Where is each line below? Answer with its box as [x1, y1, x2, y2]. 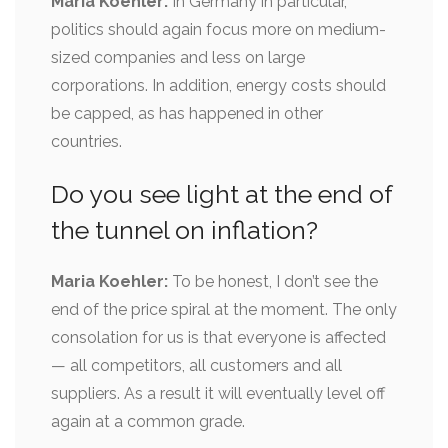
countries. [51, 131, 122, 151]
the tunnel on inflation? [51, 214, 318, 245]
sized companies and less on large [51, 47, 305, 67]
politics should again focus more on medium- [51, 19, 386, 39]
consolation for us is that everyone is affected [51, 327, 386, 347]
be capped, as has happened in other [51, 103, 323, 123]
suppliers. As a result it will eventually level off [51, 383, 385, 403]
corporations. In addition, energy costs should [51, 75, 386, 95]
